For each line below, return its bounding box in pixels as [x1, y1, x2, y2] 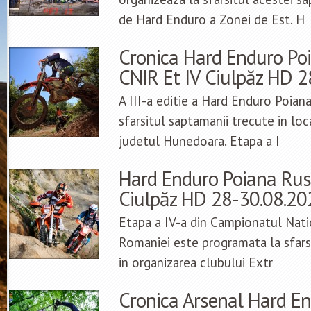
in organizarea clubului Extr [119, 254, 273, 271]
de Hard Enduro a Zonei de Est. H [119, 11, 305, 28]
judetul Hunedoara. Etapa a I [119, 133, 280, 150]
